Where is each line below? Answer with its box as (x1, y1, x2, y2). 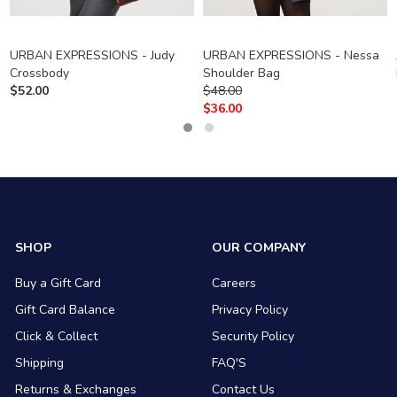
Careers (211, 275, 256, 292)
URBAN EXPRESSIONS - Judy (9, 47, 175, 65)
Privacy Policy (211, 301, 288, 319)
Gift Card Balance (15, 301, 116, 319)
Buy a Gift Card (15, 275, 102, 292)
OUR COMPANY (211, 239, 306, 257)
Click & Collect (15, 328, 98, 346)
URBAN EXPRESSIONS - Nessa (202, 47, 379, 65)
